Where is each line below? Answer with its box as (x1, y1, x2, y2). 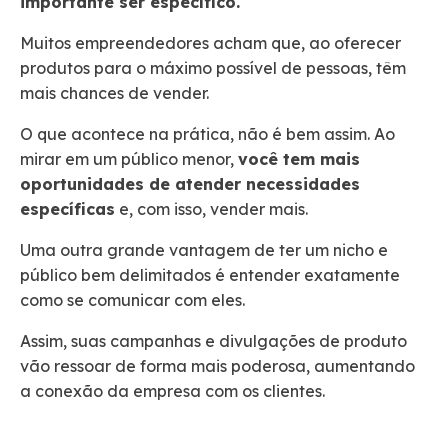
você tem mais (238, 149, 360, 170)
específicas (20, 199, 115, 220)
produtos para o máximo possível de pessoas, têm (20, 58, 406, 79)
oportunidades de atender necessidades (20, 174, 360, 195)
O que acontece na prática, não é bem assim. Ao (20, 124, 395, 145)
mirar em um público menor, (20, 149, 238, 170)
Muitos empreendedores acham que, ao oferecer (20, 33, 401, 54)
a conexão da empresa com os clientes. (20, 381, 329, 402)
